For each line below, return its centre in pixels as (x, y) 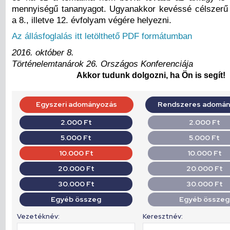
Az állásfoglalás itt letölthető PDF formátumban (102, 36)
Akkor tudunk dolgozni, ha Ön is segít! (151, 75)
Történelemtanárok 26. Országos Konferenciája (102, 63)
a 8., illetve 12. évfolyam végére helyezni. (92, 20)
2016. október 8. (43, 52)
